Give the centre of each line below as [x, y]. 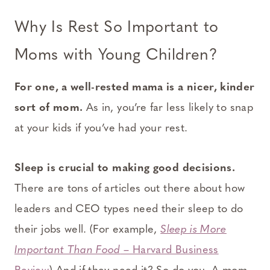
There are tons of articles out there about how [130, 189]
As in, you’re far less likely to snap [168, 108]
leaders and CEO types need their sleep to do [129, 210]
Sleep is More [193, 230]
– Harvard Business [169, 251]
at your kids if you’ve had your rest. [101, 129]
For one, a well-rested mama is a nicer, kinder [135, 88]
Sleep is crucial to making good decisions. [125, 169]
